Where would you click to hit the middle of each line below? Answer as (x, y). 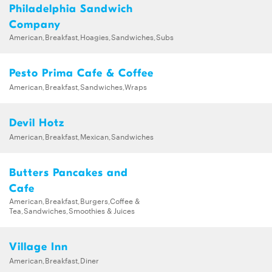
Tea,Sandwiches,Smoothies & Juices (72, 210)
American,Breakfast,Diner (54, 260)
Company (35, 24)
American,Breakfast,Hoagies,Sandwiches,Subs (91, 36)
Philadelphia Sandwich (71, 8)
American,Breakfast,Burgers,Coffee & (74, 200)
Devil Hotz (37, 123)
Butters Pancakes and (69, 172)
